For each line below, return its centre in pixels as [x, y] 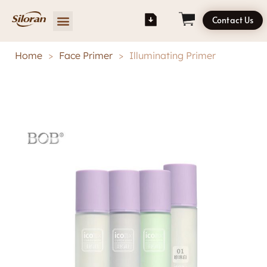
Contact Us [233, 20]
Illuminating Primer [173, 55]
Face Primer [86, 55]
